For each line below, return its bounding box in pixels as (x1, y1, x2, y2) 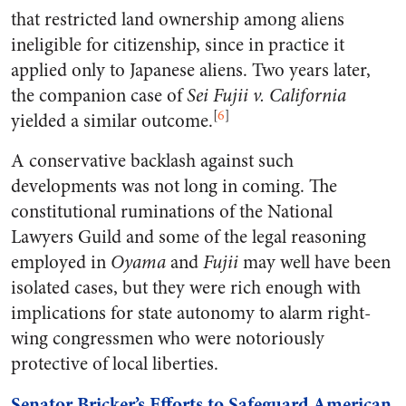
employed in (11, 249, 111, 275)
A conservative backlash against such (11, 148, 294, 174)
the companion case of (11, 82, 187, 109)
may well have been (238, 249, 391, 275)
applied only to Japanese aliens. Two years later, (11, 57, 371, 83)
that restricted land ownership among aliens (11, 6, 344, 33)
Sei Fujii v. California (187, 82, 346, 109)
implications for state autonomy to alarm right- (11, 300, 371, 326)
